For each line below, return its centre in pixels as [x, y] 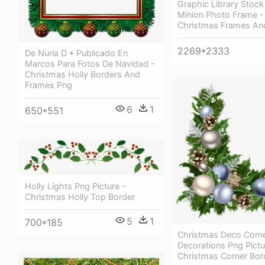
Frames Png [49, 85]
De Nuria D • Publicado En [76, 53]
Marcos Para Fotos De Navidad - [90, 64]
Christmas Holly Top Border [80, 197]
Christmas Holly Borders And [83, 75]
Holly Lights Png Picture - [75, 186]
